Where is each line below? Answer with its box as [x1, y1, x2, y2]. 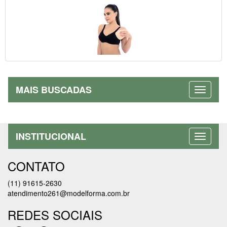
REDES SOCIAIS [8, 206, 102, 224]
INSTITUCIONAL [16, 130, 86, 143]
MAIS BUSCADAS [16, 83, 92, 97]
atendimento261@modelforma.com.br [8, 188, 130, 199]
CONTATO [8, 157, 65, 175]
